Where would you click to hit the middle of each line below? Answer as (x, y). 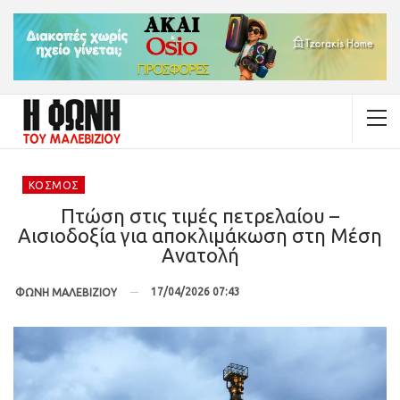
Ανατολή (200, 254)
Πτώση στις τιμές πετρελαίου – (200, 215)
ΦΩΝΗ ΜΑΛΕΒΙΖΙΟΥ (66, 292)
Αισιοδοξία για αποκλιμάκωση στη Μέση (200, 235)
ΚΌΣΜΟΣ (54, 185)
